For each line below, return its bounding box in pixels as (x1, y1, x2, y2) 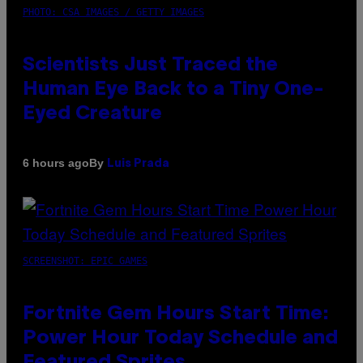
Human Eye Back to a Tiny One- (23, 80, 324, 99)
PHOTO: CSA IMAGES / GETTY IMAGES (23, 6, 204, 18)
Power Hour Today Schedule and (23, 329, 338, 348)
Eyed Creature (23, 105, 162, 123)
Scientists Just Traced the (23, 56, 278, 75)
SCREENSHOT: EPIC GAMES (23, 254, 147, 267)
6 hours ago (23, 156, 89, 170)
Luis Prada (107, 158, 169, 169)
